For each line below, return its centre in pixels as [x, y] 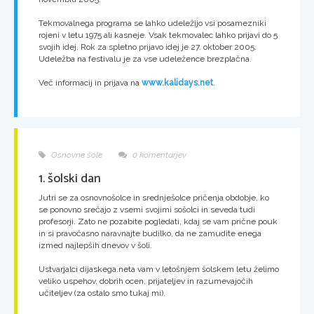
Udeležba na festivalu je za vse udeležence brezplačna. [145, 59]
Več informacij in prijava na [90, 83]
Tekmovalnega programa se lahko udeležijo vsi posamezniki [152, 23]
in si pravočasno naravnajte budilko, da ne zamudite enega [150, 233]
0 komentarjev [158, 155]
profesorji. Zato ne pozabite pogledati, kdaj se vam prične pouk [158, 221]
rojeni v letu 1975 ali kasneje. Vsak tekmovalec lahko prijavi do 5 [158, 35]
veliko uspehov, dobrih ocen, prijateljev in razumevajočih [146, 281]
